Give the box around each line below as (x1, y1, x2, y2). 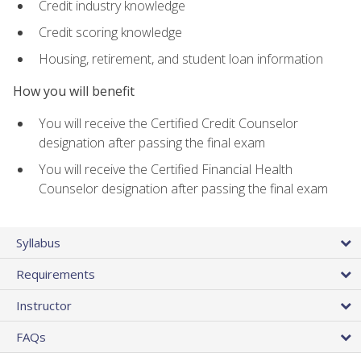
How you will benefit (13, 81, 135, 100)
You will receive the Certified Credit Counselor (39, 114, 298, 133)
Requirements (16, 265, 95, 282)
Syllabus (16, 234, 60, 251)
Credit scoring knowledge (39, 23, 182, 42)
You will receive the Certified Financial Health (39, 160, 293, 178)
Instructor (16, 297, 72, 313)
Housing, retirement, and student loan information (39, 49, 323, 68)
